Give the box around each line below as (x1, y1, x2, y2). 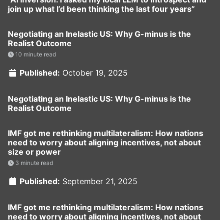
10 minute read (14, 50, 56, 58)
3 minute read (14, 159, 53, 166)
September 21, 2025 (62, 176, 137, 186)
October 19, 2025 (62, 67, 128, 78)
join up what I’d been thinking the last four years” (8, 3, 195, 14)
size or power (8, 146, 61, 157)
